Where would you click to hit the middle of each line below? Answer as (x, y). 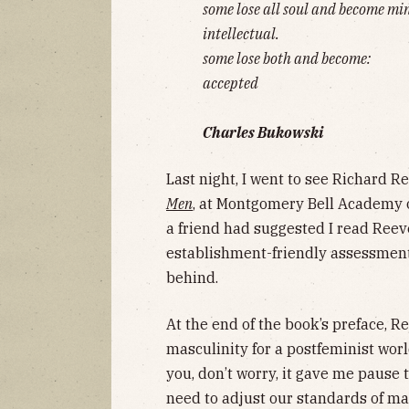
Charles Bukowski (263, 132)
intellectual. (241, 33)
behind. (192, 277)
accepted (231, 83)
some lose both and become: (287, 58)
